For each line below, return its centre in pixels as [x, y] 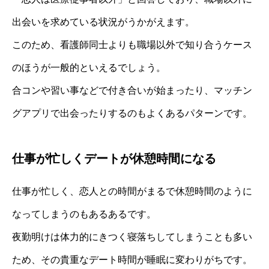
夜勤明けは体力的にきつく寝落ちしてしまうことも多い [132, 237]
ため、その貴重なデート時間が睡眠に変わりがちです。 [132, 259]
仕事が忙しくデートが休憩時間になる [114, 158]
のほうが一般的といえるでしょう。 [89, 67]
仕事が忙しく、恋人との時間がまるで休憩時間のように [132, 191]
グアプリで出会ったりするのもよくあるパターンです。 [132, 113]
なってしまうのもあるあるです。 [84, 214]
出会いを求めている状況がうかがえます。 [103, 22]
